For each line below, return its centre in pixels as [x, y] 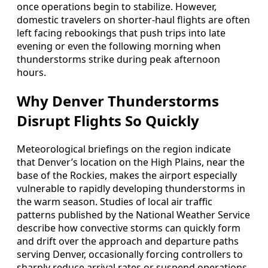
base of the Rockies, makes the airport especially [127, 176]
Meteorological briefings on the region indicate [124, 149]
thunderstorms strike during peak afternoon [118, 60]
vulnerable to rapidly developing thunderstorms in [131, 189]
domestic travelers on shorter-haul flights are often [133, 20]
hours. [31, 73]
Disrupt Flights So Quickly [108, 121]
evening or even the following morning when [119, 46]
